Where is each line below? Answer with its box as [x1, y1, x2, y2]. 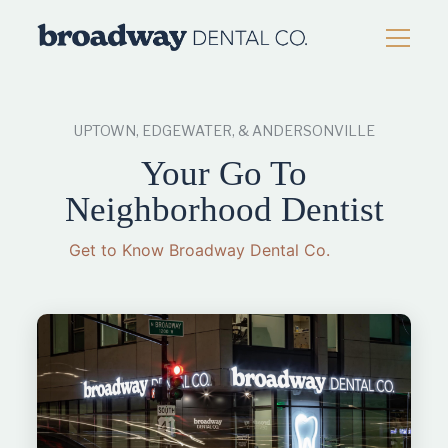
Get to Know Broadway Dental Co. [68, 240, 330, 260]
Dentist [280, 190, 384, 229]
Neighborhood [64, 190, 281, 229]
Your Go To [141, 154, 307, 193]
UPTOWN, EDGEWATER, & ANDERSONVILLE [73, 122, 375, 139]
